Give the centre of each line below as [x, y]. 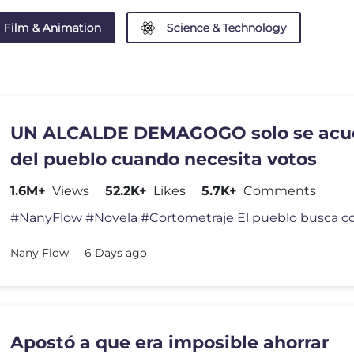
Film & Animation [53, 28]
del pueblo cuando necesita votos [164, 159]
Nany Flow [40, 253]
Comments [280, 191]
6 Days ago [116, 253]
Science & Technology [227, 28]
